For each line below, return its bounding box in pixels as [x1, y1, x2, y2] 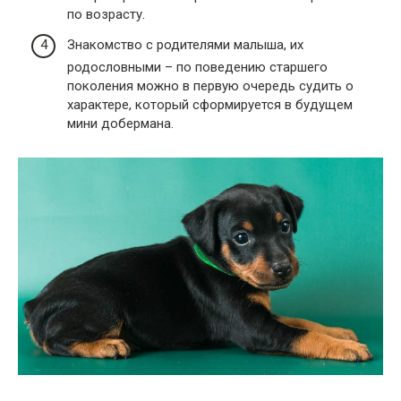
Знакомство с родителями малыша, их [67, 36, 303, 53]
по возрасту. [67, 6, 145, 23]
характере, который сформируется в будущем [67, 96, 353, 113]
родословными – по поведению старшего [67, 58, 328, 75]
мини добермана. [67, 115, 174, 132]
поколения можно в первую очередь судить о [67, 77, 354, 94]
